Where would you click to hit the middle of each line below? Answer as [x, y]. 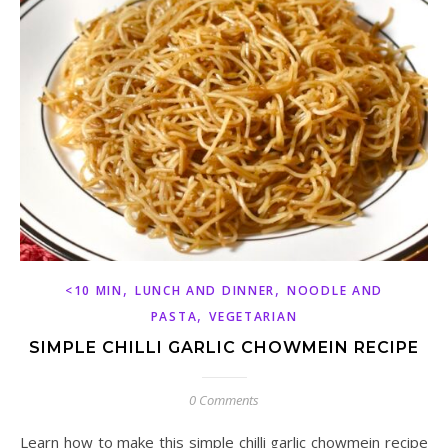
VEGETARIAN [253, 317]
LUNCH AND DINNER [205, 291]
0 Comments [224, 400]
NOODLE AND [335, 291]
